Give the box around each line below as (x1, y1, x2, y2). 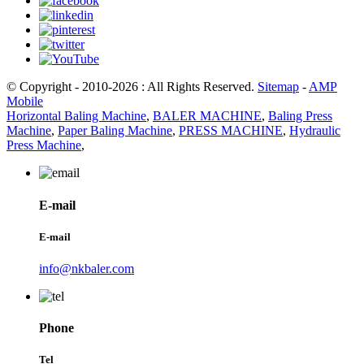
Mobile (6, 94, 43, 109)
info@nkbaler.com (39, 262, 134, 276)
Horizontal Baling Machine (6, 109, 146, 123)
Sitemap (258, 80, 299, 94)
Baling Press (268, 109, 332, 123)
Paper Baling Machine (58, 123, 172, 138)
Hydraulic (289, 123, 340, 138)
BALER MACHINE (153, 109, 262, 123)
